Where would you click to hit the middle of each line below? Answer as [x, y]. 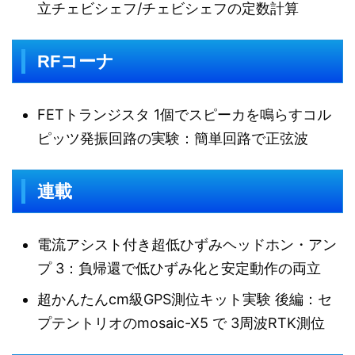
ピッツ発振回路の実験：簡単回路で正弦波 [173, 138]
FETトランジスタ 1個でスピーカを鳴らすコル [184, 114]
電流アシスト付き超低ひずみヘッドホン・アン [187, 244]
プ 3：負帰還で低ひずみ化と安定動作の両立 [179, 268]
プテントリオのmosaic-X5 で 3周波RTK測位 [181, 323]
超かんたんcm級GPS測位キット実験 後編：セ [185, 299]
